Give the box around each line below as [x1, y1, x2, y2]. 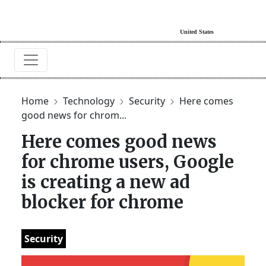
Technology [63, 94, 117, 107]
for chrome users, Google [21, 151, 234, 173]
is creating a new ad [21, 171, 190, 193]
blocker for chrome [21, 191, 183, 213]
